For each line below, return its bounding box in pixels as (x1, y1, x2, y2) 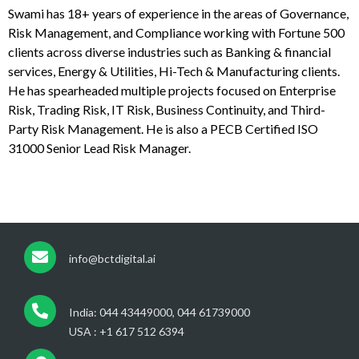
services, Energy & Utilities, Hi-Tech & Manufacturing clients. (8, 63, 340, 79)
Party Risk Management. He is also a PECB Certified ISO (8, 120, 318, 136)
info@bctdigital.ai (69, 251, 155, 265)
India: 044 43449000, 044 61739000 (69, 305, 250, 319)
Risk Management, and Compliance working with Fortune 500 (8, 24, 345, 40)
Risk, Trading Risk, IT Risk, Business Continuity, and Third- (8, 101, 325, 117)
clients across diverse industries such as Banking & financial (8, 43, 331, 59)
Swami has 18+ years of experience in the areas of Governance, (8, 5, 349, 21)
